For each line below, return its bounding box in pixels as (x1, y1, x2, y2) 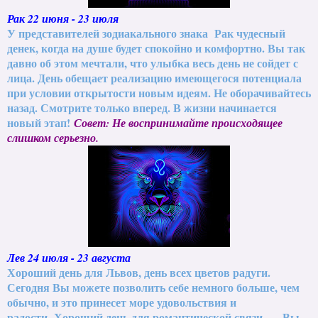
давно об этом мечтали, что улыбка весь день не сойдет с (7, 54, 298, 71)
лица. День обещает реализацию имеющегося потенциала (7, 69, 302, 86)
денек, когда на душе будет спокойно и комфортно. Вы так (7, 39, 305, 56)
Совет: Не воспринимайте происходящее (74, 114, 283, 131)
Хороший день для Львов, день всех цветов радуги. (7, 263, 270, 280)
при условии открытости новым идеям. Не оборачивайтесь (7, 84, 311, 101)
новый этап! (7, 114, 74, 131)
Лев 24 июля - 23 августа (7, 249, 131, 265)
